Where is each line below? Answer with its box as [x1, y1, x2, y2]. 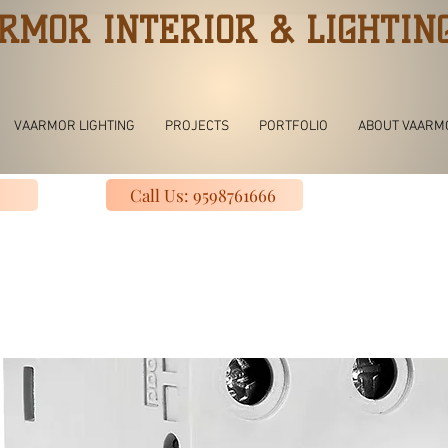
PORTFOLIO [258, 118, 328, 135]
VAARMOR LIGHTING [13, 118, 135, 135]
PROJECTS [164, 118, 229, 135]
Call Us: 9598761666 [130, 184, 276, 206]
